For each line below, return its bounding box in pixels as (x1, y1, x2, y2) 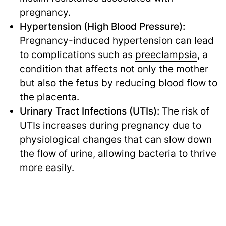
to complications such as (19, 48, 135, 61)
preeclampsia (135, 48, 197, 61)
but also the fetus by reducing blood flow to (19, 76, 217, 89)
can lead (172, 34, 214, 46)
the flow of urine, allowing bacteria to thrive (19, 147, 216, 159)
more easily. (19, 161, 74, 174)
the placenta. (19, 90, 79, 103)
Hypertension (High (19, 20, 111, 32)
